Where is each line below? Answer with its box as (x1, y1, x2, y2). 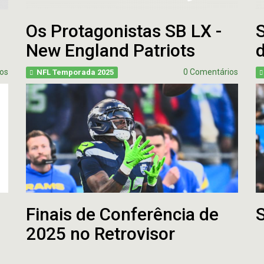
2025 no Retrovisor (26, 223, 175, 244)
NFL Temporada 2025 (37, 68, 114, 77)
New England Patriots (26, 40, 195, 61)
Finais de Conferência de (26, 204, 219, 225)
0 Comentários (183, 67, 238, 77)
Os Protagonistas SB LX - (26, 21, 222, 41)
